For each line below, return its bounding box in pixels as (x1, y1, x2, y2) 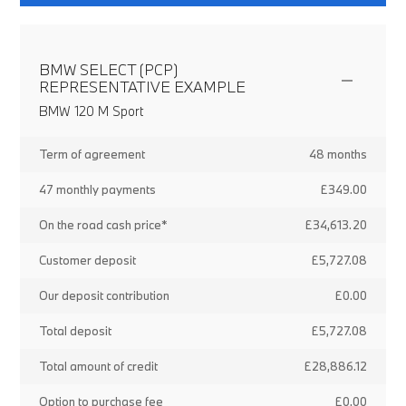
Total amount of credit (38, 358, 158, 374)
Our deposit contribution (38, 287, 169, 304)
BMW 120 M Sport (38, 102, 143, 120)
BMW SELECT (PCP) (38, 60, 178, 79)
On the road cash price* (38, 217, 168, 233)
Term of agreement (38, 146, 145, 162)
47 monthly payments (38, 181, 156, 198)
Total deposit (38, 323, 111, 339)
